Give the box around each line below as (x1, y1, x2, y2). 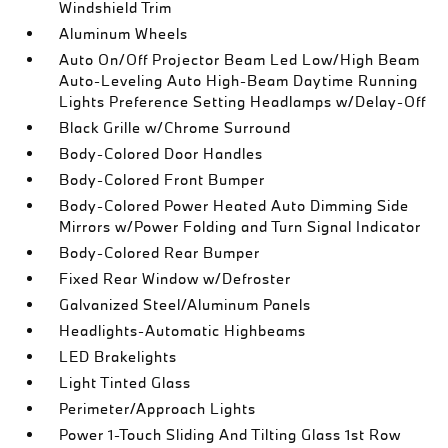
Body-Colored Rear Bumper (59, 243, 261, 262)
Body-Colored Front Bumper (59, 170, 266, 189)
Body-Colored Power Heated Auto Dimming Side (59, 196, 410, 215)
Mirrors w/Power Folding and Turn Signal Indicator (59, 217, 422, 236)
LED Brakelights (59, 347, 178, 366)
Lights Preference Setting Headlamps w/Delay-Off (59, 92, 427, 111)
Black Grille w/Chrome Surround (59, 118, 292, 137)
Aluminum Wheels (59, 24, 189, 43)
